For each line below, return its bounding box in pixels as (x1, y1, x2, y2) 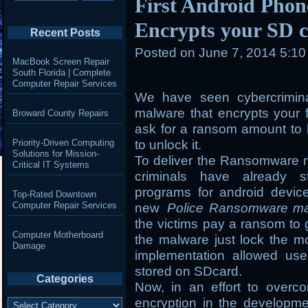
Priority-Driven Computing (12, 137, 114, 148)
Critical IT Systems (12, 159, 89, 170)
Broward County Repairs (12, 107, 109, 118)
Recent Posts (30, 26, 100, 38)
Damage (12, 240, 45, 251)
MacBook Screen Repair (12, 56, 109, 67)
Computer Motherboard (12, 229, 103, 240)
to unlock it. (135, 137, 202, 153)
